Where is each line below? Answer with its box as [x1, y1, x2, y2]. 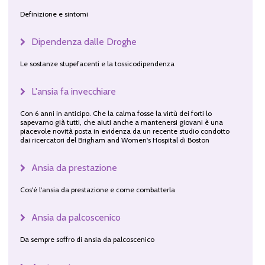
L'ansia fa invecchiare [31, 85, 116, 97]
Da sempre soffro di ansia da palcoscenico [20, 234, 154, 244]
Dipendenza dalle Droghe [31, 35, 137, 47]
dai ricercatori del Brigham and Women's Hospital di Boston [20, 135, 209, 144]
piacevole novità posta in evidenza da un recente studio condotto [20, 126, 230, 135]
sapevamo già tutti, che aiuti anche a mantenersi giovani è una [20, 117, 223, 127]
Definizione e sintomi [20, 9, 88, 18]
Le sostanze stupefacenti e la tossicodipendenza [20, 59, 174, 68]
